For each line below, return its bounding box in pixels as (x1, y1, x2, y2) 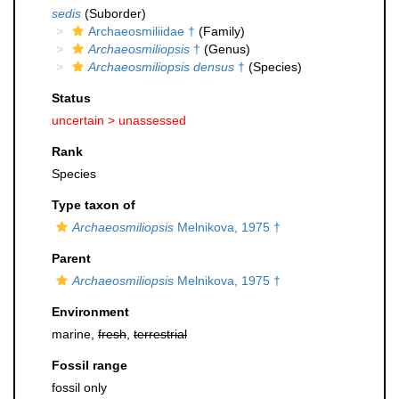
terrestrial (134, 327, 187, 341)
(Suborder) (81, 6, 146, 20)
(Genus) (200, 42, 250, 56)
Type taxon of (52, 198, 135, 212)
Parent (52, 251, 91, 265)
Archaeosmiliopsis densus (88, 60, 234, 74)
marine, (52, 327, 98, 341)
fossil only (52, 380, 107, 395)
